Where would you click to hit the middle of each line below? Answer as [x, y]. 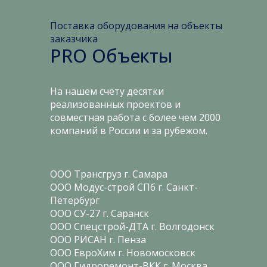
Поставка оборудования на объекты [136, 26]
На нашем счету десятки [107, 91]
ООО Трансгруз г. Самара [109, 174]
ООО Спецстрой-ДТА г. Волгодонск [132, 226]
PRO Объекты [111, 56]
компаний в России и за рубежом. [129, 131]
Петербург [75, 200]
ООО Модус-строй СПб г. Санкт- [124, 187]
